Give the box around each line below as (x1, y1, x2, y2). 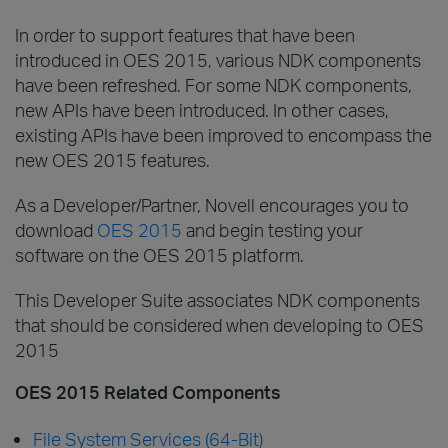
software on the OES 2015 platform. (15, 243, 304, 266)
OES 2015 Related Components (15, 380, 281, 403)
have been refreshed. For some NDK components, (15, 73, 412, 96)
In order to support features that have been (15, 23, 355, 46)
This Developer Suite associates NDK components (15, 288, 420, 311)
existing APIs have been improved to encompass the (15, 123, 432, 146)
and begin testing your (182, 218, 363, 241)
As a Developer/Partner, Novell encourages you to (15, 193, 409, 216)
